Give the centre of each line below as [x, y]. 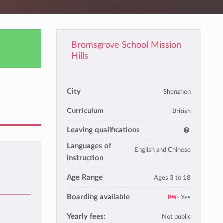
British [181, 111]
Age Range [84, 177]
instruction [85, 158]
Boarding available [98, 197]
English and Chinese [163, 150]
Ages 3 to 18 [172, 178]
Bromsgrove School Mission [126, 45]
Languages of [89, 146]
